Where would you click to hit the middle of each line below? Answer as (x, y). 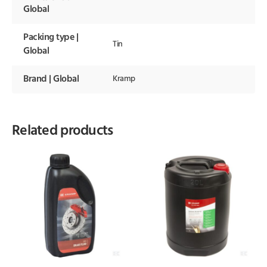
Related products (63, 131)
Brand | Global (51, 80)
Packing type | (51, 38)
